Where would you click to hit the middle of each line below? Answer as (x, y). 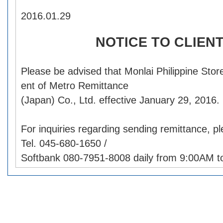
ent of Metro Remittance (75, 86)
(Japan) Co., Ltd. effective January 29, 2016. (120, 100)
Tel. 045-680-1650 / (64, 143)
